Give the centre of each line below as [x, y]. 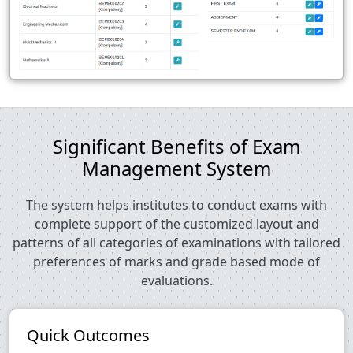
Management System [176, 169]
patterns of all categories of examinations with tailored [176, 243]
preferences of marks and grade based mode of [176, 262]
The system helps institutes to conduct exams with [176, 205]
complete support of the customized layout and [176, 224]
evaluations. [176, 281]
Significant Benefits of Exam [176, 147]
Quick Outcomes [88, 336]
